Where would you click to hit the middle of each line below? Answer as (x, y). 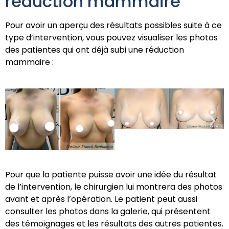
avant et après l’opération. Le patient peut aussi (101, 199)
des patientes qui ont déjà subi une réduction (95, 50)
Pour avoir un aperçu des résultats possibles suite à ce (113, 26)
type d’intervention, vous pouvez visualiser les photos (111, 38)
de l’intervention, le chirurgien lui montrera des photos (114, 187)
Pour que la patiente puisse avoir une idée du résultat (111, 174)
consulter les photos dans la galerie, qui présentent (108, 211)
